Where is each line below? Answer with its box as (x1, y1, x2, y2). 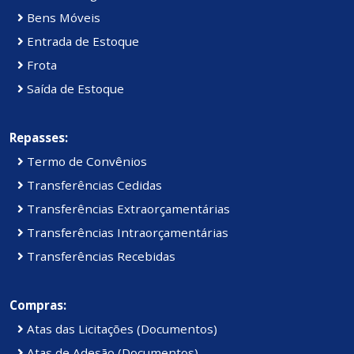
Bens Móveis (24, 9, 100, 26)
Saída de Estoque (24, 81, 124, 97)
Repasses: (9, 130, 68, 146)
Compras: (9, 297, 66, 314)
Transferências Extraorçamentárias (24, 201, 230, 217)
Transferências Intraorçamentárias (24, 224, 228, 241)
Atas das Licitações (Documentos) (24, 321, 217, 337)
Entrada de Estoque (24, 33, 139, 50)
